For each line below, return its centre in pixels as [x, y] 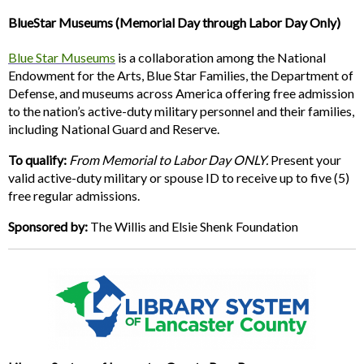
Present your [305, 160]
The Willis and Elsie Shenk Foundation [193, 227]
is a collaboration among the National [221, 58]
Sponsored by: [48, 227]
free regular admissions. [74, 196]
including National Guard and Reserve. [114, 129]
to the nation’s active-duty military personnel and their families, [181, 111]
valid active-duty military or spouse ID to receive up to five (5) [179, 178]
